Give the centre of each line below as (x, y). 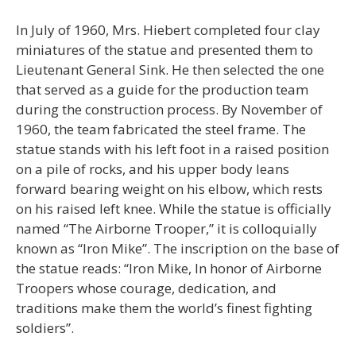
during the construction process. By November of (169, 109)
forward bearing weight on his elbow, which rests (169, 188)
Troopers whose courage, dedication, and (146, 288)
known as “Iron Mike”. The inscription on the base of (178, 248)
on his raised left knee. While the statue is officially (174, 208)
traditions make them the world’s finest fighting (164, 308)
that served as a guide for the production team (162, 89)
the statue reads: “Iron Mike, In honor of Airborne (169, 268)
